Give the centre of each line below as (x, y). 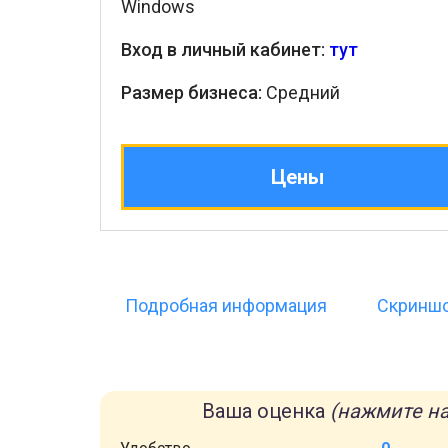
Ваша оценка (265, 411)
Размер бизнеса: (191, 92)
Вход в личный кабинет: (225, 49)
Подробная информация (226, 305)
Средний (301, 92)
